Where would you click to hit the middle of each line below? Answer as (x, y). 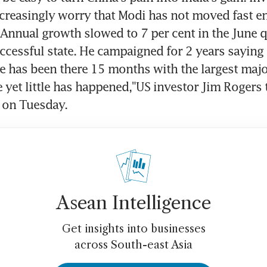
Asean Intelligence (133, 203)
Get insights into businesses (133, 229)
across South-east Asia (133, 245)
